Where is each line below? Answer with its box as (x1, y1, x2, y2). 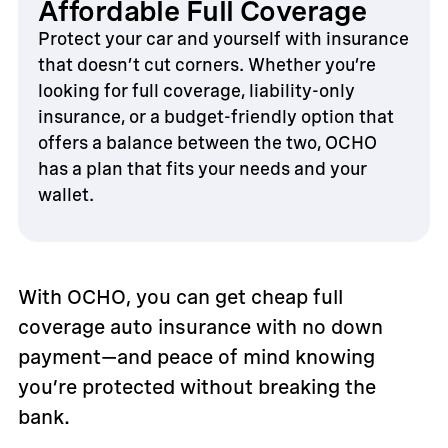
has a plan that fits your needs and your (37, 158, 367, 179)
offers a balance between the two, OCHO (37, 132, 377, 153)
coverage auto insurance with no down (17, 315, 383, 339)
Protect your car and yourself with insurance (37, 28, 409, 49)
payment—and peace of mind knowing (17, 345, 375, 369)
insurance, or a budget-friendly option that (37, 106, 394, 127)
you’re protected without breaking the (17, 375, 376, 399)
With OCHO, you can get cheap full (17, 285, 343, 309)
